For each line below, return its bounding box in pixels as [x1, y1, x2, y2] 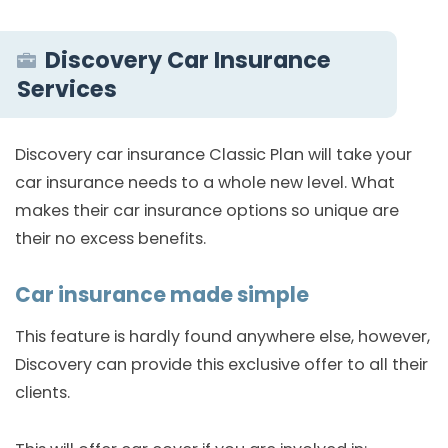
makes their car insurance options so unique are [15, 198, 399, 222]
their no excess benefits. [15, 226, 206, 250]
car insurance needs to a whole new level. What [15, 170, 395, 194]
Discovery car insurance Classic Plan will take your [15, 142, 412, 166]
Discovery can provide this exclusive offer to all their [15, 352, 428, 376]
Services [16, 72, 117, 105]
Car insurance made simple [15, 280, 309, 309]
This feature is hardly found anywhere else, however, [15, 324, 430, 348]
